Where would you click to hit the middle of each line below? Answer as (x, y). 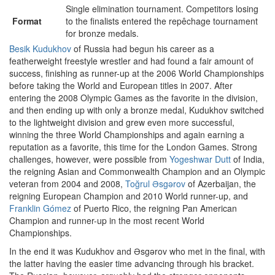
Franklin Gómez (40, 208)
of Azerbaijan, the (221, 184)
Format (27, 21)
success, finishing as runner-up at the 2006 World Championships (137, 73)
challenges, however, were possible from (89, 159)
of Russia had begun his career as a (143, 48)
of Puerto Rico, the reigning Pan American (154, 208)
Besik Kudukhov (40, 48)
